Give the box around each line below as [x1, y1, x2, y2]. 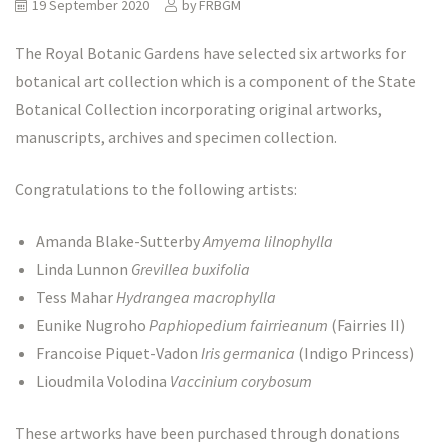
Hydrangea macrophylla [115, 287, 276, 308]
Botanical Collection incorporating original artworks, [15, 99, 382, 120]
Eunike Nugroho [35, 315, 149, 336]
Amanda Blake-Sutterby [35, 231, 203, 252]
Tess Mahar [35, 287, 116, 308]
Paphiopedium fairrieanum [148, 315, 328, 336]
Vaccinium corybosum [169, 371, 312, 392]
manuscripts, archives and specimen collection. [15, 127, 337, 148]
